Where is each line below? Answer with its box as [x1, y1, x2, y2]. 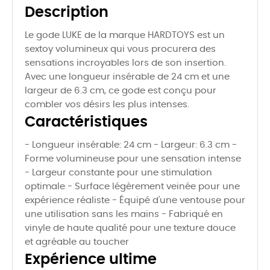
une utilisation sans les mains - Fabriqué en [25, 210, 223, 219]
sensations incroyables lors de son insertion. [25, 58, 226, 68]
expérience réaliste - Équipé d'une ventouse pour [25, 196, 245, 206]
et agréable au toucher [25, 237, 129, 247]
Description [25, 5, 108, 20]
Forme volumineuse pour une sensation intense [25, 154, 241, 164]
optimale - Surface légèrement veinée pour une [25, 182, 240, 192]
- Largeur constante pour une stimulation [25, 168, 212, 178]
